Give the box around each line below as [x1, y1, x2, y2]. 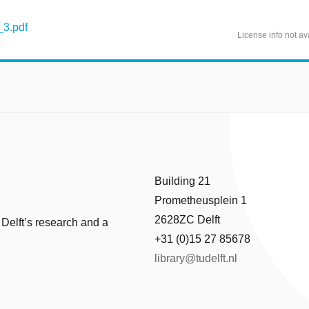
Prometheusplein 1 [154, 195, 247, 207]
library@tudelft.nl [154, 252, 237, 265]
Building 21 [154, 175, 210, 188]
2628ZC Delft [154, 214, 220, 226]
